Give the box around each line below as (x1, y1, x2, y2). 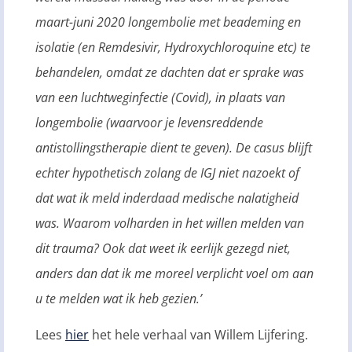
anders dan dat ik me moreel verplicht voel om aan (35, 264, 313, 282)
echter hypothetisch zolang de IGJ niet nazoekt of (35, 163, 299, 181)
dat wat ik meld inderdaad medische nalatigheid (35, 189, 299, 207)
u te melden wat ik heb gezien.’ (35, 289, 202, 307)
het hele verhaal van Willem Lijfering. (89, 326, 308, 344)
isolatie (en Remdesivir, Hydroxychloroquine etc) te (35, 38, 310, 56)
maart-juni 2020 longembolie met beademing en (35, 13, 301, 31)
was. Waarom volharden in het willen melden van (35, 214, 304, 232)
